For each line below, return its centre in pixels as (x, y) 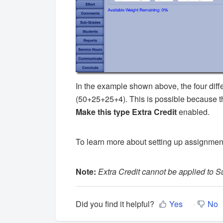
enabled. (193, 111)
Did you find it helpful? (115, 204)
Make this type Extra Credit (126, 111)
